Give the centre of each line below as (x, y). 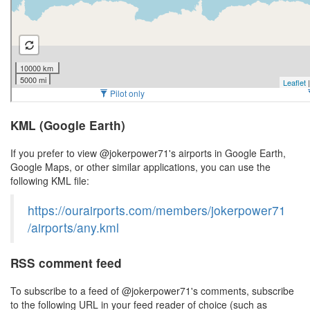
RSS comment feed (66, 263)
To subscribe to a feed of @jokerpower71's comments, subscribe (152, 291)
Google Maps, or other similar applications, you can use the (140, 167)
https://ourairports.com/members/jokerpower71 (157, 210)
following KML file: (50, 181)
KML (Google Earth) (68, 125)
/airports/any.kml (73, 227)
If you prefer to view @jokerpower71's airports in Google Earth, (148, 153)
